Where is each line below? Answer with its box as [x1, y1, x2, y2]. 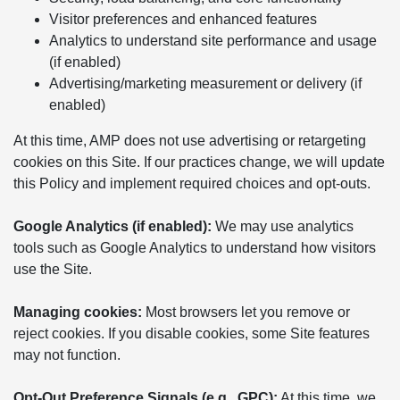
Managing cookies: [13, 304, 142, 320]
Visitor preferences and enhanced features [49, 12, 317, 27]
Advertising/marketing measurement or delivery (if [49, 76, 362, 91]
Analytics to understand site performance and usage [49, 33, 377, 48]
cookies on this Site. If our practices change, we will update [13, 154, 385, 170]
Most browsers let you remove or [142, 304, 350, 320]
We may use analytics [212, 219, 354, 234]
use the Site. [13, 262, 92, 277]
